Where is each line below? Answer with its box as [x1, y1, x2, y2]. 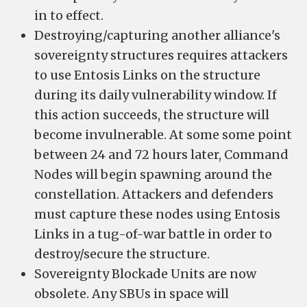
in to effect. [34, 8, 103, 23]
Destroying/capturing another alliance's [34, 27, 280, 43]
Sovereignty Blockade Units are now [34, 266, 256, 282]
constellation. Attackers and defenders [34, 186, 273, 202]
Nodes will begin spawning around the [34, 167, 272, 182]
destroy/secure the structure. [34, 246, 210, 262]
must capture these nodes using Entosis [34, 206, 280, 222]
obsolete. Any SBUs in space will [34, 286, 229, 302]
